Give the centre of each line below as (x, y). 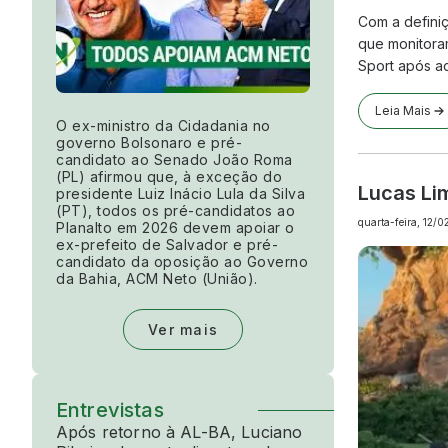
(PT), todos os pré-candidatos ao (175, 211)
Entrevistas (110, 410)
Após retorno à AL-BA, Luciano (179, 432)
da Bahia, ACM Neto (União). (157, 279)
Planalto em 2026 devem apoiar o (175, 228)
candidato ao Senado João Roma (174, 160)
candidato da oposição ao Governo (182, 262)
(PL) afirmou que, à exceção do (169, 177)
